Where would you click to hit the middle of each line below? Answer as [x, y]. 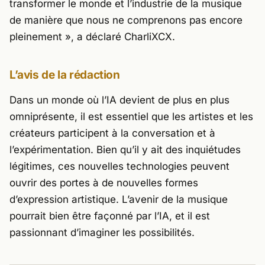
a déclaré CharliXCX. [125, 36]
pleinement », [42, 36]
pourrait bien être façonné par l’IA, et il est [110, 216]
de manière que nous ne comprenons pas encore [126, 20]
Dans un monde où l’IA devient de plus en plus [119, 100]
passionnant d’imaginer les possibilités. [102, 233]
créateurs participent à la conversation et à [112, 133]
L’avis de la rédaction [65, 75]
